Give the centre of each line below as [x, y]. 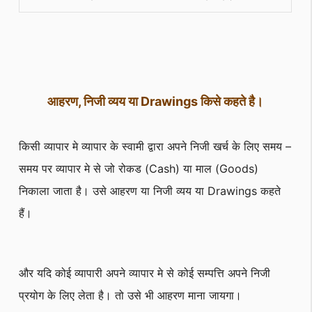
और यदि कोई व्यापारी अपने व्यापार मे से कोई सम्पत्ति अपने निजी [145, 273]
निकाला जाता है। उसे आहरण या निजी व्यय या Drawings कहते [150, 191]
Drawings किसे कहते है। [203, 102]
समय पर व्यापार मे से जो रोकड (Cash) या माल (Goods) [139, 169]
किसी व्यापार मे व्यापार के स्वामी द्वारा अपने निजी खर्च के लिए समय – [155, 147]
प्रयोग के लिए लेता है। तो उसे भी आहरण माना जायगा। [130, 295]
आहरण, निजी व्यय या [93, 102]
